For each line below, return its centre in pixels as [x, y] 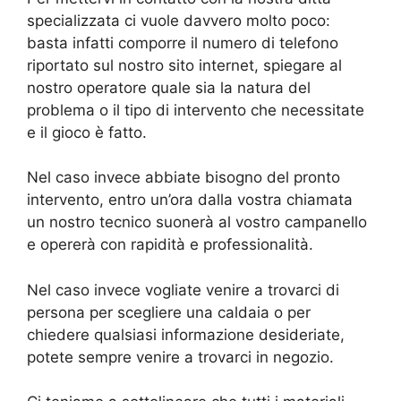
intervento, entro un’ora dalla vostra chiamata [190, 200]
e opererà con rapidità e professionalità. [170, 245]
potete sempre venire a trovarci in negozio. [180, 357]
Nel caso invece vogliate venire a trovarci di [183, 290]
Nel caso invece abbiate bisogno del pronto [183, 178]
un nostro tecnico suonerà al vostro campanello [197, 222]
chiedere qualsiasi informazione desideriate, [186, 334]
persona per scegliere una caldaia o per [169, 312]
